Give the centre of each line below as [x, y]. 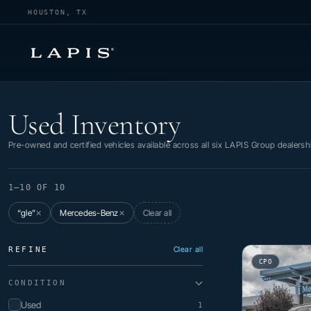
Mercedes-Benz [89, 213]
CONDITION [37, 283]
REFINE [28, 249]
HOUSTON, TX [58, 12]
